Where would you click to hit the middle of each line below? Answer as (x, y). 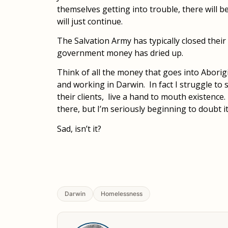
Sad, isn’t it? (79, 129)
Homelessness (122, 193)
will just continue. (90, 21)
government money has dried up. (120, 53)
